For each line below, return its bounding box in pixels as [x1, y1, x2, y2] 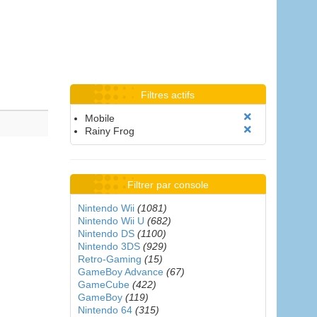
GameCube [77, 279, 129, 290]
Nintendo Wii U [77, 215, 144, 226]
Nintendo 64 [77, 304, 132, 316]
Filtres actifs [141, 89, 195, 100]
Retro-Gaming [77, 253, 142, 265]
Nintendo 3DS [77, 241, 140, 252]
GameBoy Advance [77, 266, 163, 277]
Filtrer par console [127, 179, 209, 190]
